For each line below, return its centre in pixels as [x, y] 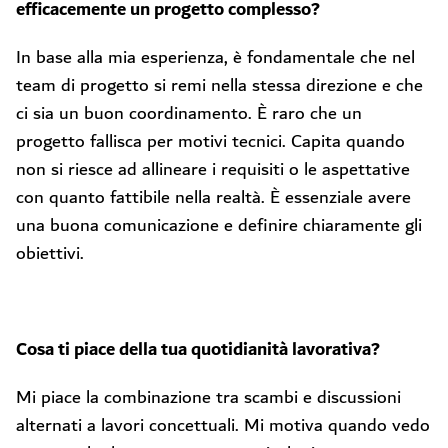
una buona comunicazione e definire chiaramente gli [219, 225]
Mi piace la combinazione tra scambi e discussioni [208, 397]
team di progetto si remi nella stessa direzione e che [219, 85]
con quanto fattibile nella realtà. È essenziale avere [213, 197]
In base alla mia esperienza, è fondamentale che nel [215, 57]
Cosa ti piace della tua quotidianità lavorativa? [198, 349]
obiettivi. [50, 253]
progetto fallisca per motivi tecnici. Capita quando [210, 141]
